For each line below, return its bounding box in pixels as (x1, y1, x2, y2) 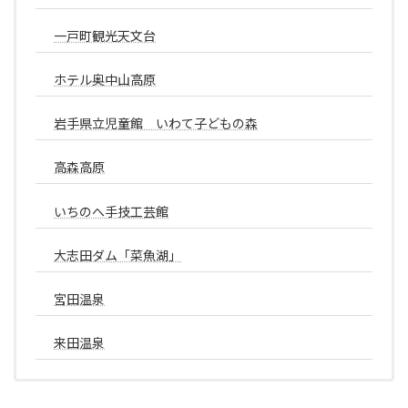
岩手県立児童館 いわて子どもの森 (54, 116, 258, 132)
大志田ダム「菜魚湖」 (54, 247, 181, 263)
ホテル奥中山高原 (54, 72, 156, 87)
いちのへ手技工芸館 (54, 203, 168, 219)
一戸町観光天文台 (54, 27, 156, 44)
